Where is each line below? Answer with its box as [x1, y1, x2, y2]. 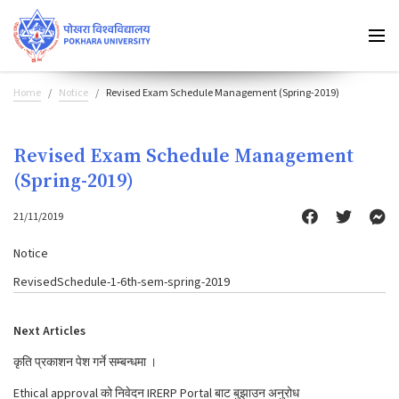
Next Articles [13, 322, 85, 340]
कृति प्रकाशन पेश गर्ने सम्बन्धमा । [13, 354, 157, 371]
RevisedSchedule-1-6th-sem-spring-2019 [13, 273, 230, 291]
